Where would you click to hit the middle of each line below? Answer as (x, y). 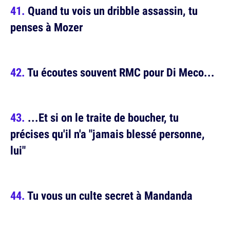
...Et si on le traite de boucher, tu (103, 118)
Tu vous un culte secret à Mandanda (110, 196)
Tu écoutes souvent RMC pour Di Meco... (121, 72)
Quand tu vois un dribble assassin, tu (113, 11)
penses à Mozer (46, 27)
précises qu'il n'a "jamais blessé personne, (108, 134)
